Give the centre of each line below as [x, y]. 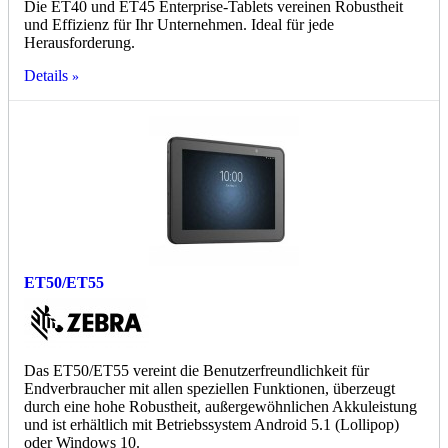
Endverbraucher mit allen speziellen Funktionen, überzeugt [209, 389]
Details [46, 76]
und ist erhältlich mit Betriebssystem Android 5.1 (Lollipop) [211, 425]
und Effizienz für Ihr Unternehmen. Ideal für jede [179, 25]
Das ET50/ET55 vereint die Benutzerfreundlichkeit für [196, 371]
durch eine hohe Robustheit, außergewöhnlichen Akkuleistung [220, 407]
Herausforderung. [79, 43]
